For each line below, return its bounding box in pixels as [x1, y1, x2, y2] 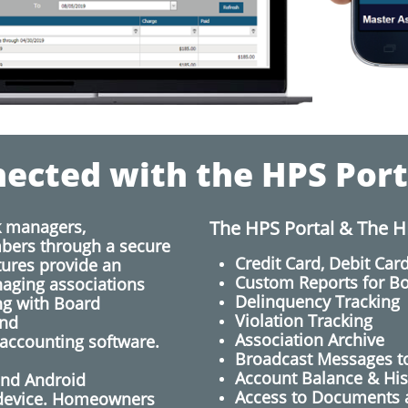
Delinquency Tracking [235, 291, 400, 312]
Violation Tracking [235, 310, 372, 331]
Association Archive [235, 329, 384, 351]
